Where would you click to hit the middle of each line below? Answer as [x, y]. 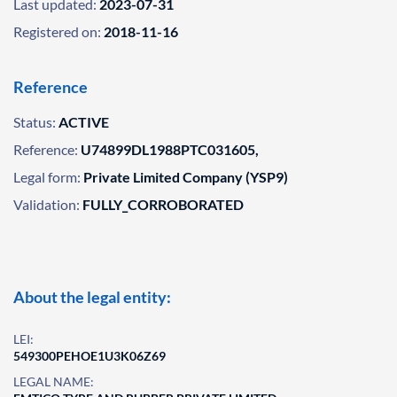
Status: [35, 122]
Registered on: [57, 31]
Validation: [47, 204]
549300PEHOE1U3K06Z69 [90, 356]
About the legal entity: [92, 297]
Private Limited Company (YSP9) [186, 177]
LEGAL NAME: [54, 381]
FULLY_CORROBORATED [163, 204]
